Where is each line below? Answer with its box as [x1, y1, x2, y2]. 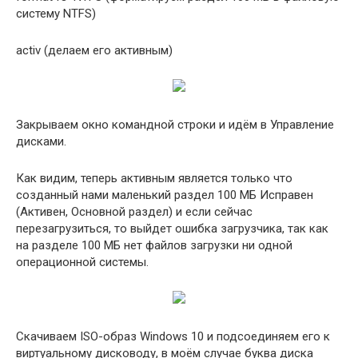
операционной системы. [16, 255, 149, 269]
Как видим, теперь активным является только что [16, 171, 292, 185]
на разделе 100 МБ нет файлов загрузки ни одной [16, 238, 292, 253]
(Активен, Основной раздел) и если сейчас [16, 205, 253, 219]
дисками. [16, 134, 66, 149]
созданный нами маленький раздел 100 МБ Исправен [16, 188, 313, 202]
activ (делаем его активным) [16, 43, 173, 58]
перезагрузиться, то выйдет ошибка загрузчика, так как [16, 221, 328, 236]
